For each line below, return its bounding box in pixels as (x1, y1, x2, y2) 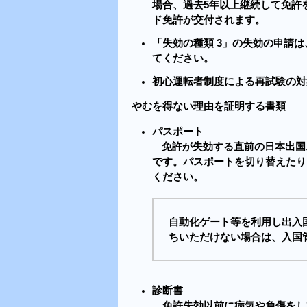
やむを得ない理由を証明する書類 (132, 101, 286, 112)
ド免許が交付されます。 (151, 14, 265, 25)
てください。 (151, 52, 214, 64)
